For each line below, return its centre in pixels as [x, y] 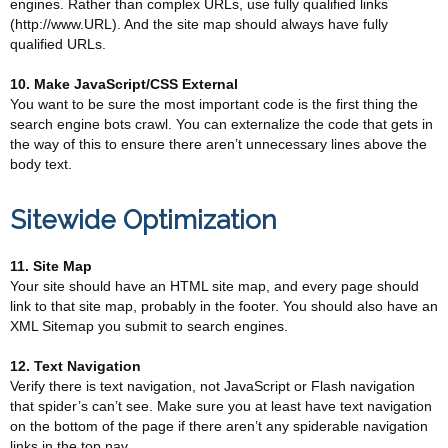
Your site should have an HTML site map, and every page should [214, 286]
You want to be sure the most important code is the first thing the [214, 104]
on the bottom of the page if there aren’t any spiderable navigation [219, 426]
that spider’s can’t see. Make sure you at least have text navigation [221, 406]
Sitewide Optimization [143, 220]
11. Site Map [51, 266]
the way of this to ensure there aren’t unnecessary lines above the [218, 144]
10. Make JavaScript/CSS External [124, 84]
